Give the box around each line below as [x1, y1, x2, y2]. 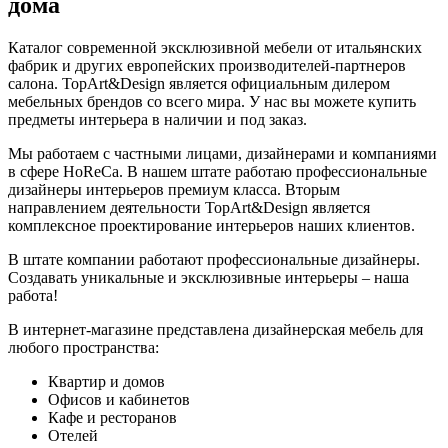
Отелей [48, 427, 98, 445]
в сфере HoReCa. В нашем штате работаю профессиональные [8, 163, 427, 181]
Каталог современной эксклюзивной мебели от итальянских [8, 39, 422, 57]
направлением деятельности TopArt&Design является [8, 199, 370, 217]
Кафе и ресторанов [48, 409, 177, 427]
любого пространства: [8, 339, 159, 357]
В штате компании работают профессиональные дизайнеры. [8, 251, 420, 269]
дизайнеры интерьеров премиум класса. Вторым [8, 181, 340, 199]
